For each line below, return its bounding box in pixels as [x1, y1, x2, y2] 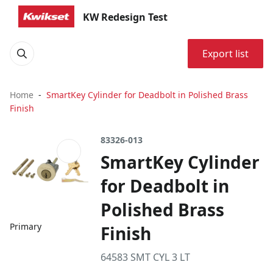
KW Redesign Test [83, 10, 168, 24]
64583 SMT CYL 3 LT [101, 250, 191, 264]
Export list [202, 47, 249, 60]
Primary [10, 221, 41, 233]
